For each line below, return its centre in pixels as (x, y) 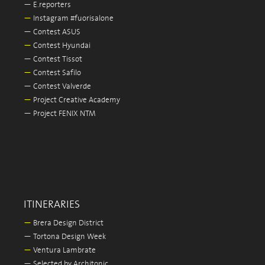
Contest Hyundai (61, 46)
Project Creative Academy (76, 100)
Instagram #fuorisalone (72, 19)
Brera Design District (67, 223)
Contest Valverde (61, 87)
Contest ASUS (56, 32)
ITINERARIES (52, 205)
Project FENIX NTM (64, 114)
